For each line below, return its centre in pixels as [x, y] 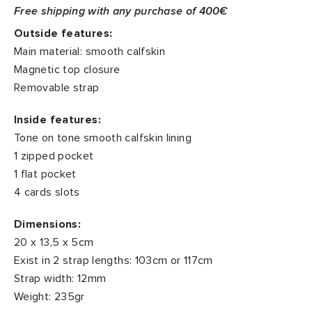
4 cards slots [47, 193]
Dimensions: [48, 225]
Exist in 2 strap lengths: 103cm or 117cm [114, 261]
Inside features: [57, 120]
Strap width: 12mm [60, 279]
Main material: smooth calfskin [90, 52]
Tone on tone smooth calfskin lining [103, 138]
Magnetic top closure [67, 70]
